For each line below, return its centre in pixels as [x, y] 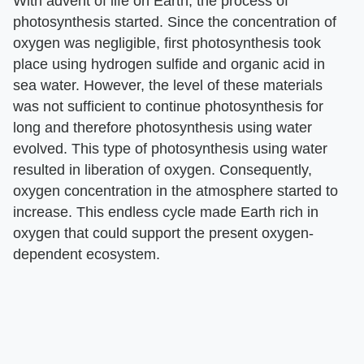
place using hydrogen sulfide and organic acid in [169, 64]
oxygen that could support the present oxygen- [163, 233]
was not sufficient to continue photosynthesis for [168, 106]
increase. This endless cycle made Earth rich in [166, 212]
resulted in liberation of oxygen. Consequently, [162, 169]
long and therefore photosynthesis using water [162, 127]
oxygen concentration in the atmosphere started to [175, 191]
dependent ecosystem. [87, 254]
